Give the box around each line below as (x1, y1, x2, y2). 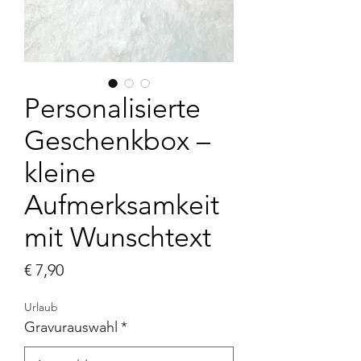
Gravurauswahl (24, 318, 118, 337)
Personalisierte (24, 92, 201, 126)
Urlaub (24, 300, 58, 315)
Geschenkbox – (24, 124, 210, 158)
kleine (24, 156, 96, 190)
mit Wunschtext (24, 221, 211, 255)
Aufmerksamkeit (24, 189, 219, 222)
